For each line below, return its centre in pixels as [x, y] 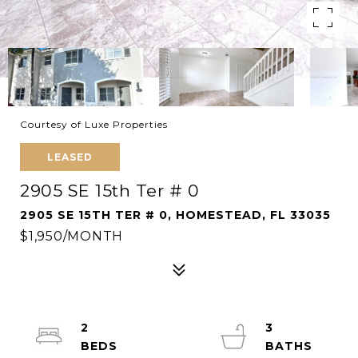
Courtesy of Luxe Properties [94, 124]
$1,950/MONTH [72, 236]
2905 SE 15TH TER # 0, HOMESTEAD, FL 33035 [175, 215]
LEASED [70, 157]
